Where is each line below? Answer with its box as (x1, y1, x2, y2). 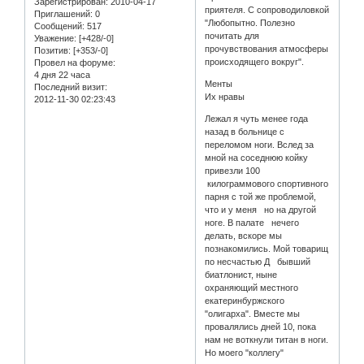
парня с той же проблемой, (205, 192, 317, 202)
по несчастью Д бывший (205, 257, 311, 267)
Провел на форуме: (34, 58, 115, 68)
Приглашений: (34, 9, 93, 19)
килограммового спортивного (205, 179, 329, 189)
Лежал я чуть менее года (205, 114, 309, 124)
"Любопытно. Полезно (205, 18, 296, 28)
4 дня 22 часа (34, 70, 90, 80)
